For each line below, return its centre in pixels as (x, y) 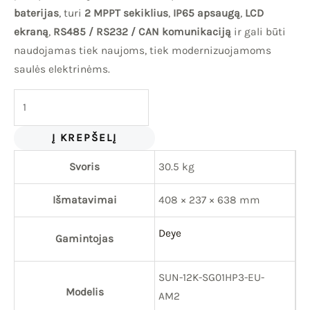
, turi (72, 13)
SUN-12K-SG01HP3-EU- (211, 277)
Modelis (84, 292)
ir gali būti (258, 31)
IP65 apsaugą (207, 13)
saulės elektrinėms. (62, 69)
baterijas (36, 13)
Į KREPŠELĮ (84, 137)
